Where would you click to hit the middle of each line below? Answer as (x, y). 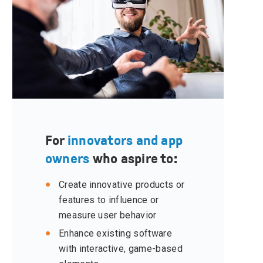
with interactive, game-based (120, 249)
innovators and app (125, 141)
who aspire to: (133, 159)
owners (67, 159)
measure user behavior (107, 215)
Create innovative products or (122, 185)
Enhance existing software (115, 234)
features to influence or (109, 200)
